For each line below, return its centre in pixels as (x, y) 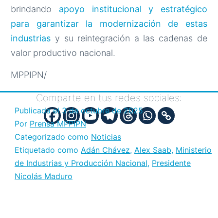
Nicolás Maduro (44, 176)
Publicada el (38, 110)
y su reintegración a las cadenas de (129, 38)
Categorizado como (53, 136)
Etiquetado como (48, 150)
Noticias (106, 136)
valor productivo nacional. (63, 53)
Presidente (171, 163)
